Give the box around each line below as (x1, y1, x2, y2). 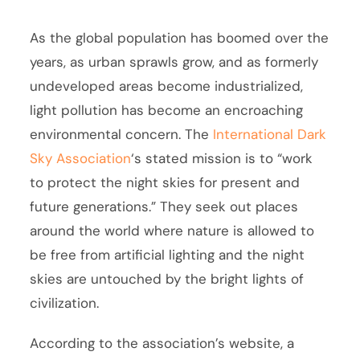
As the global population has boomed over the (30, 29, 329, 47)
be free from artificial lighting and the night (30, 246, 305, 264)
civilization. (30, 294, 100, 313)
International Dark (213, 125, 327, 144)
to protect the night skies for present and (30, 174, 301, 192)
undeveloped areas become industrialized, (30, 77, 304, 96)
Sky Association (30, 149, 132, 168)
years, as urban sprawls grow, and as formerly (30, 53, 319, 72)
